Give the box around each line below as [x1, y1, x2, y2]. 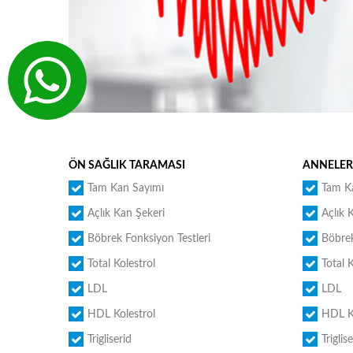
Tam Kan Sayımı [87, 183, 164, 194]
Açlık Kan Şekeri [87, 208, 165, 219]
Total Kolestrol [87, 258, 155, 269]
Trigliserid [87, 334, 132, 345]
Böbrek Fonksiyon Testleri [87, 233, 210, 244]
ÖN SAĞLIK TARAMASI [69, 160, 185, 171]
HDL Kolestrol [87, 309, 155, 320]
